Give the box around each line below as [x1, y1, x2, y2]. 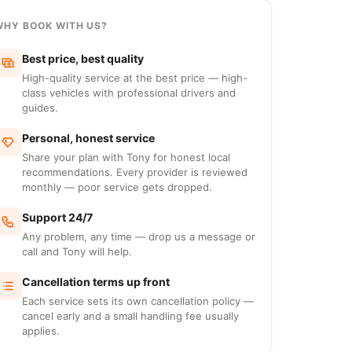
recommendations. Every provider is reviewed [22, 166, 247, 178]
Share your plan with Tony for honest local [22, 151, 230, 163]
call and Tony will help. [22, 245, 132, 258]
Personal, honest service [22, 131, 155, 145]
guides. [22, 101, 58, 114]
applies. [22, 324, 60, 337]
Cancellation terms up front [22, 275, 170, 288]
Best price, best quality [22, 52, 144, 65]
